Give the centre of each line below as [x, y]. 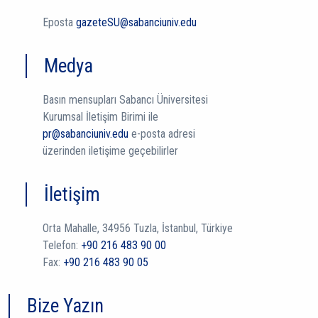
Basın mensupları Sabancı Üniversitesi [125, 100]
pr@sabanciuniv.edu [87, 134]
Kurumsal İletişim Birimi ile [100, 117]
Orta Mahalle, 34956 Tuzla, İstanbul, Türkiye [138, 228]
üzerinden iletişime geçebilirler [110, 151]
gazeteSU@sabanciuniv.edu [136, 22]
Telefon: [62, 245]
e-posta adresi [163, 134]
